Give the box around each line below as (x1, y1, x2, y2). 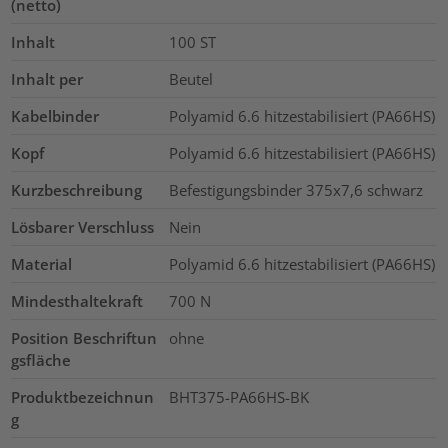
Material (11, 253, 73, 274)
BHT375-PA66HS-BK (168, 386, 309, 407)
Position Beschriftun (11, 327, 158, 348)
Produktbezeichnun (11, 386, 155, 407)
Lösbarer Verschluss (11, 216, 155, 237)
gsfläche (11, 349, 72, 370)
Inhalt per (11, 68, 84, 89)
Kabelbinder (11, 105, 100, 126)
